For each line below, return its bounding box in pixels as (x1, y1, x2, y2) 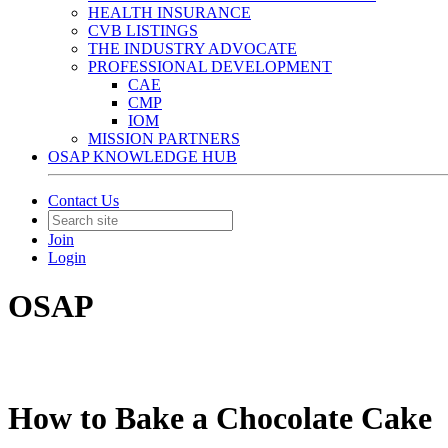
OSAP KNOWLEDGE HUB (48, 148, 237, 165)
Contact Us (48, 192, 119, 209)
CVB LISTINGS (88, 22, 198, 39)
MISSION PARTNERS (88, 130, 240, 147)
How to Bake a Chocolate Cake (8, 400, 432, 437)
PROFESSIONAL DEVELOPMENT (88, 58, 332, 75)
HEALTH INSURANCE (88, 4, 251, 21)
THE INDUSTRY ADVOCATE (88, 40, 297, 57)
